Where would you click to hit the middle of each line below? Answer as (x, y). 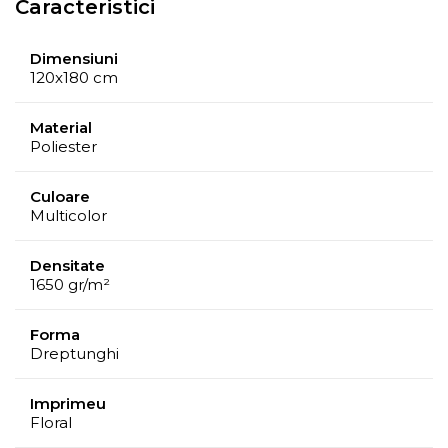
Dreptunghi (74, 354)
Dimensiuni (74, 59)
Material (61, 128)
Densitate (67, 266)
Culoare (60, 197)
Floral (51, 423)
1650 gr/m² (70, 285)
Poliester (63, 147)
